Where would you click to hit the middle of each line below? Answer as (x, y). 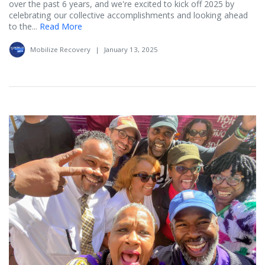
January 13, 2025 (131, 49)
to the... (23, 26)
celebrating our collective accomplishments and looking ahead (128, 15)
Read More (61, 26)
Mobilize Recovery (60, 49)
